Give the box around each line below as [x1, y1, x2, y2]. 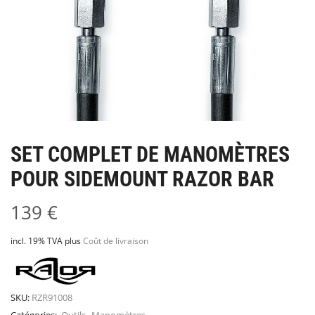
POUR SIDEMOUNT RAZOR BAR [11, 167, 274, 192]
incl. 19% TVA [11, 235, 63, 247]
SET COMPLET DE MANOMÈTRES [11, 142, 290, 167]
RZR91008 [32, 291, 72, 304]
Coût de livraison [83, 235, 148, 247]
